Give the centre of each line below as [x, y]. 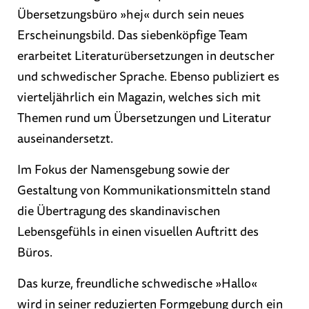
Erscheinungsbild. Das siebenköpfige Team [132, 36]
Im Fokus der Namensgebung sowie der [123, 170]
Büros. [35, 253]
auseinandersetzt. [65, 139]
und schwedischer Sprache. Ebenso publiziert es [148, 77]
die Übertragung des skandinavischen [119, 211]
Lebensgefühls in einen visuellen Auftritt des [138, 232]
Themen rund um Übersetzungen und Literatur [144, 118]
